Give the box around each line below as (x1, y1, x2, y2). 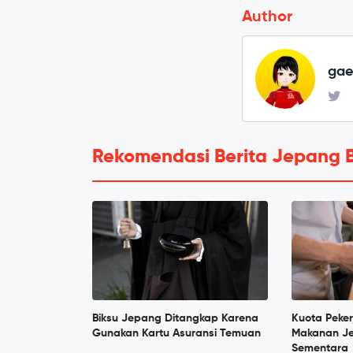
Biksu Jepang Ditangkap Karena (92, 312, 258, 324)
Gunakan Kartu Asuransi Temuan (92, 327, 261, 339)
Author (242, 9, 292, 25)
